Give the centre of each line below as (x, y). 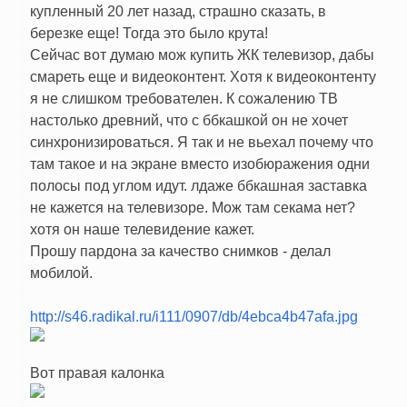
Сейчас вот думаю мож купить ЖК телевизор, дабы (202, 55)
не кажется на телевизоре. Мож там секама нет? (193, 208)
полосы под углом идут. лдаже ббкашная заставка (199, 186)
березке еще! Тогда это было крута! (149, 33)
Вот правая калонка (97, 373)
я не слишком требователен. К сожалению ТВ (184, 99)
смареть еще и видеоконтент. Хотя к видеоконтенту (203, 77)
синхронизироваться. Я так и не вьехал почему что (202, 142)
